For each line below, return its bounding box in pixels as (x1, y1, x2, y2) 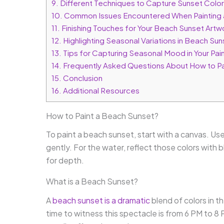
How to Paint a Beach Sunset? (46, 110, 158, 121)
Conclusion (61, 73, 102, 83)
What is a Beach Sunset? (46, 176, 138, 187)
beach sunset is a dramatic (52, 194, 150, 205)
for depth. (46, 155, 84, 166)
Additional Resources (61, 85, 139, 95)
